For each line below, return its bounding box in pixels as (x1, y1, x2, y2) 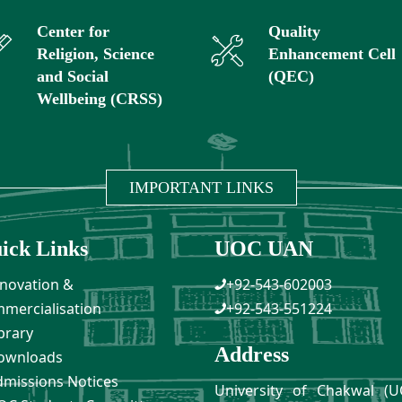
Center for (37, 22, 110, 41)
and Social (37, 67, 109, 86)
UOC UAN (214, 237, 313, 261)
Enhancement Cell (267, 45, 396, 64)
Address (214, 343, 289, 367)
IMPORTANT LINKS (128, 179, 274, 197)
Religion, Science (37, 45, 155, 64)
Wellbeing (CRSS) (37, 90, 163, 109)
